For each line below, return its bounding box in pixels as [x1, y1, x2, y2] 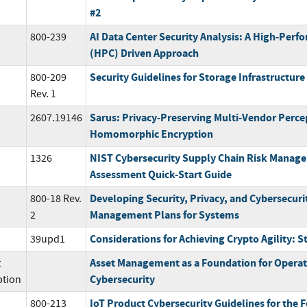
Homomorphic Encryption [89, 127, 213, 142]
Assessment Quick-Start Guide [89, 167, 232, 182]
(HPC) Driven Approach [89, 46, 199, 61]
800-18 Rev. [29, 192, 82, 206]
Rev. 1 [29, 87, 56, 101]
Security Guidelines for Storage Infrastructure [89, 70, 305, 85]
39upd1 [29, 232, 65, 247]
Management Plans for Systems [89, 208, 239, 223]
